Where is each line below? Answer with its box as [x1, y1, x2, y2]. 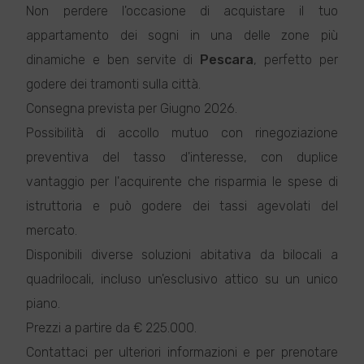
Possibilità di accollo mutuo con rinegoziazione [26, 125, 338, 141]
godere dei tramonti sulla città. [26, 76, 201, 92]
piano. [26, 296, 61, 311]
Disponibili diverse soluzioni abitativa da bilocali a [26, 247, 338, 262]
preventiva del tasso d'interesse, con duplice [26, 149, 338, 165]
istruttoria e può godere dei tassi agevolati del [26, 198, 338, 214]
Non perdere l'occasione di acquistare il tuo [26, 3, 338, 19]
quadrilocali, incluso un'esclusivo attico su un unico [26, 271, 338, 287]
